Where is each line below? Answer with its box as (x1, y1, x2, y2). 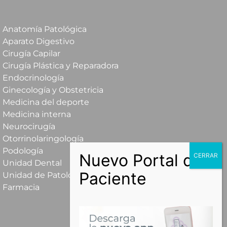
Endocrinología (2, 73, 64, 83)
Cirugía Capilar (2, 49, 60, 59)
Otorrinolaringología (2, 134, 84, 144)
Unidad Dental (2, 158, 62, 168)
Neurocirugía (2, 122, 55, 132)
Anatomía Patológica (2, 24, 87, 34)
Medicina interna (2, 109, 71, 120)
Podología (2, 146, 43, 156)
